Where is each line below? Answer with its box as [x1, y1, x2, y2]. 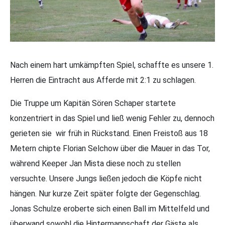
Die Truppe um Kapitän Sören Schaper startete [10, 98, 176, 108]
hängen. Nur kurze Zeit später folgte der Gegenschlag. [10, 188, 201, 198]
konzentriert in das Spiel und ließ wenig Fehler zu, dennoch [10, 113, 214, 123]
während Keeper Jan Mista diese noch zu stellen [10, 158, 181, 168]
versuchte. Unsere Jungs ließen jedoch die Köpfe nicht [10, 173, 202, 183]
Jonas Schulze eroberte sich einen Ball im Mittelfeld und [10, 203, 209, 213]
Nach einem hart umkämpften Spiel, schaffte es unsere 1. [10, 60, 213, 70]
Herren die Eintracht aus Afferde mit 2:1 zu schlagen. [10, 75, 196, 85]
